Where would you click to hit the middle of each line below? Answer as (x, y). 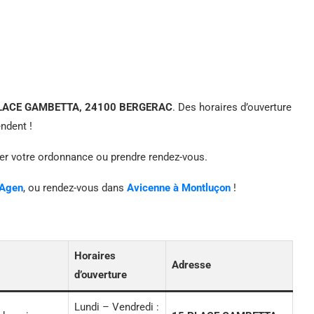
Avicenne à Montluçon (179, 187)
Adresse (191, 265)
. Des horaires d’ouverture (232, 107)
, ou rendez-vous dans (75, 187)
